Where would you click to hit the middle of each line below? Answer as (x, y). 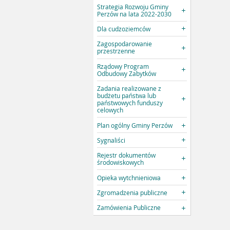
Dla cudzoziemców (124, 29)
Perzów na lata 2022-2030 (135, 14)
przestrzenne (116, 51)
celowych (110, 110)
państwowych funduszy (130, 103)
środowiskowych (121, 162)
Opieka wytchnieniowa (129, 177)
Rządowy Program (123, 66)
